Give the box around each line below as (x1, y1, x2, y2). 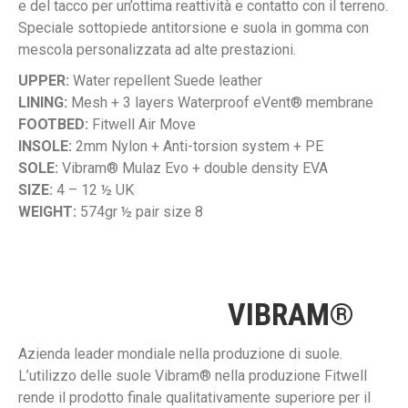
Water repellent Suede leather (69, 72, 262, 90)
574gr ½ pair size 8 (76, 203, 203, 221)
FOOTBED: (18, 116, 88, 134)
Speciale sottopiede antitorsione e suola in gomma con (18, 19, 369, 37)
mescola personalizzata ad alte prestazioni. (18, 41, 296, 59)
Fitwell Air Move (88, 116, 196, 134)
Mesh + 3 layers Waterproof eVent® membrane (67, 94, 373, 112)
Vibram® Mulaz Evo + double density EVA (58, 159, 328, 178)
